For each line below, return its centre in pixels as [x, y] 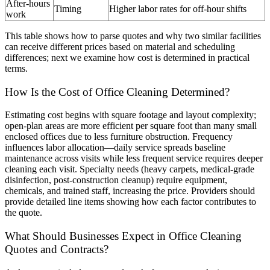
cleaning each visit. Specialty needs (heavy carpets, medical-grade [130, 169]
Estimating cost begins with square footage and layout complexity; [130, 115]
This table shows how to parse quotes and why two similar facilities [133, 36]
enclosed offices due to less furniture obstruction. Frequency [119, 137]
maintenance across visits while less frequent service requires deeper [134, 159]
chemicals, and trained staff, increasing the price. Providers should [130, 191]
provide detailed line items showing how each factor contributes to [130, 202]
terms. [16, 68]
